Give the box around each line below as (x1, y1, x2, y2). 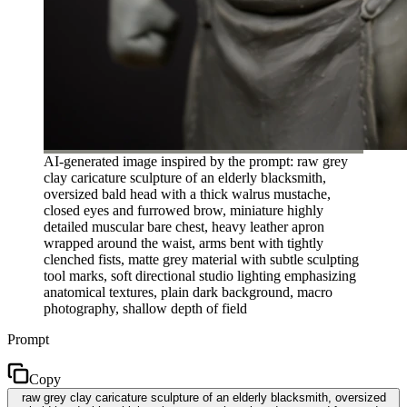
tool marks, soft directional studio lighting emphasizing (44, 267, 356, 283)
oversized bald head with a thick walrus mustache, (44, 185, 331, 202)
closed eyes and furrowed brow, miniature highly (44, 202, 323, 218)
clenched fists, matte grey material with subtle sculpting (44, 251, 359, 267)
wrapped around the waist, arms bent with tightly (44, 234, 323, 251)
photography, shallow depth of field (44, 300, 247, 316)
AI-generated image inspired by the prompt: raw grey (44, 153, 348, 169)
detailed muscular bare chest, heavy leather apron (44, 218, 324, 234)
